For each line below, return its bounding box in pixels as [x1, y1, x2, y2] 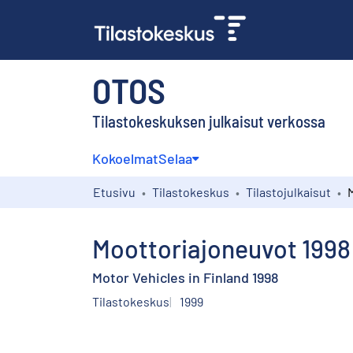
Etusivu [93, 184, 136, 199]
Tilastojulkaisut [246, 184, 331, 199]
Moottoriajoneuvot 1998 [92, 232, 351, 263]
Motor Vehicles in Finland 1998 [92, 268, 278, 286]
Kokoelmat [92, 149, 158, 167]
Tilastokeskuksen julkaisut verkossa [92, 110, 325, 131]
